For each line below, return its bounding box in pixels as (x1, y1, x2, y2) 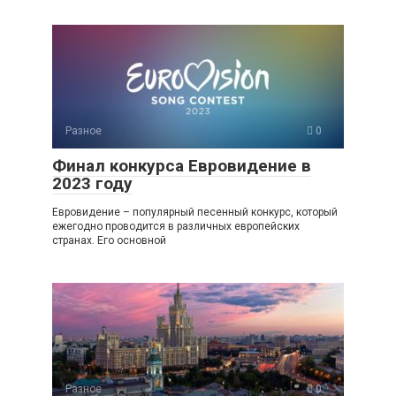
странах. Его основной (52, 234, 166, 247)
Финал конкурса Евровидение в (52, 156, 311, 176)
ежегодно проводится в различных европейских (52, 220, 300, 232)
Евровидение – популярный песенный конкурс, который (52, 206, 338, 218)
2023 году (52, 173, 133, 194)
